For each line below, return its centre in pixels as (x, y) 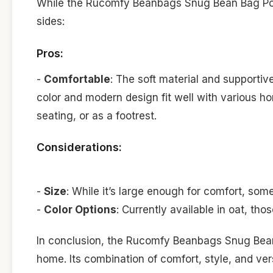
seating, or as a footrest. (97, 115)
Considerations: (79, 147)
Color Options (80, 210)
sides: (51, 22)
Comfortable (77, 79)
